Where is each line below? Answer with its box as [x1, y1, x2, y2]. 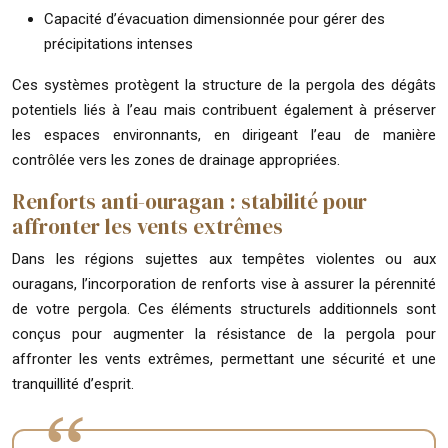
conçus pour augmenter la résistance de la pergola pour [12, 324, 436, 343]
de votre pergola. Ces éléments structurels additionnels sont [12, 299, 436, 318]
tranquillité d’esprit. [12, 374, 134, 393]
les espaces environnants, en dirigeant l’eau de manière [12, 125, 436, 144]
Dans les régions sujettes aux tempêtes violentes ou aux [12, 249, 436, 268]
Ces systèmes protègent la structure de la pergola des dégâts [12, 75, 436, 94]
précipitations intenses [44, 34, 193, 53]
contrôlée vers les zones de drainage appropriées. [12, 150, 340, 169]
